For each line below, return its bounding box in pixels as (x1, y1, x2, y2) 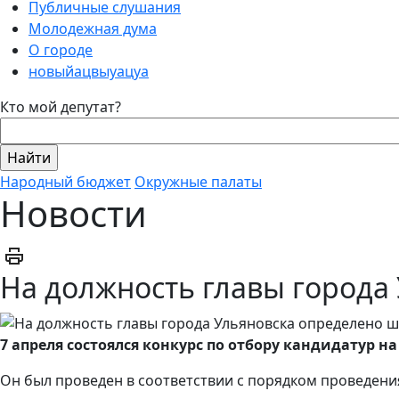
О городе (28, 39, 93, 60)
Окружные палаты (134, 171, 262, 191)
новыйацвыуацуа (28, 61, 149, 81)
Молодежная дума (28, 18, 157, 38)
